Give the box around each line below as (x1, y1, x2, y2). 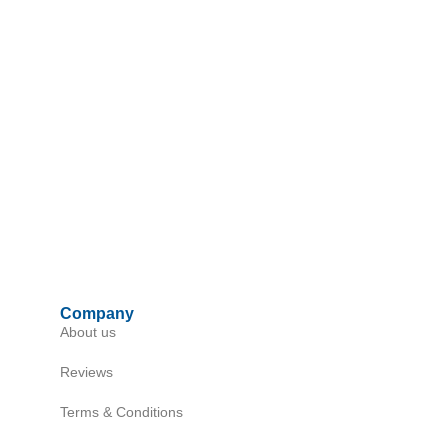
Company (59, 305, 134, 323)
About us (59, 324, 116, 341)
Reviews (59, 364, 113, 381)
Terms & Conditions (59, 404, 183, 421)
